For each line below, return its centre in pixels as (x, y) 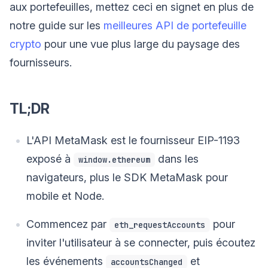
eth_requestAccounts (160, 225)
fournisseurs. (41, 62)
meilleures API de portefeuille (175, 25)
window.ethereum (114, 159)
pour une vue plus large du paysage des (141, 44)
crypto (25, 44)
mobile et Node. (65, 196)
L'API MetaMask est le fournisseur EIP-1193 (133, 140)
